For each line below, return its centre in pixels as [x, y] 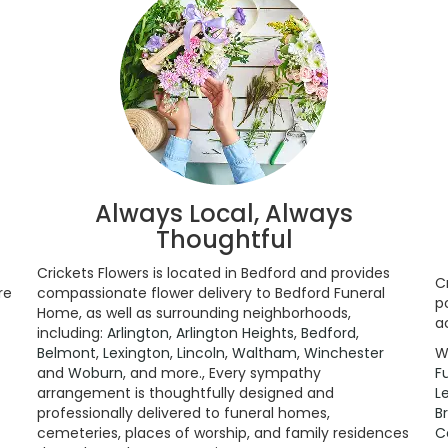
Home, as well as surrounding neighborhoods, [194, 313]
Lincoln [201, 353]
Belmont [66, 353]
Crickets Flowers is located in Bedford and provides [213, 273]
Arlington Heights [235, 333]
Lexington [136, 353]
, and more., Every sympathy [222, 373]
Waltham [264, 353]
